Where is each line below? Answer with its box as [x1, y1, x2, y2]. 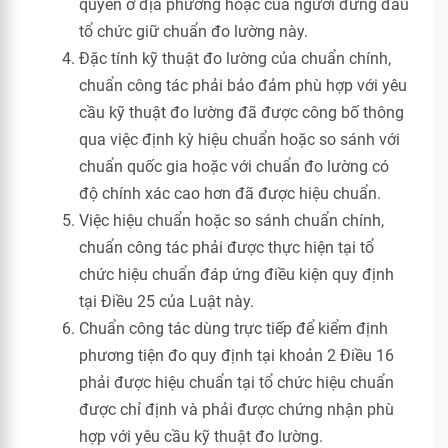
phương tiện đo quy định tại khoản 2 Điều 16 [79, 346, 394, 365]
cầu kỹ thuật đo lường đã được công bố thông [79, 103, 404, 122]
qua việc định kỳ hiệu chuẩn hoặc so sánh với [79, 130, 400, 149]
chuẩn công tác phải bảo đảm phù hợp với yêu [79, 76, 407, 95]
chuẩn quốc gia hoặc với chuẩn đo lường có [79, 157, 389, 176]
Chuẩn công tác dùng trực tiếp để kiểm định [79, 319, 388, 338]
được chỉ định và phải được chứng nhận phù [79, 400, 394, 419]
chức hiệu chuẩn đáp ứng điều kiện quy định [79, 265, 394, 284]
